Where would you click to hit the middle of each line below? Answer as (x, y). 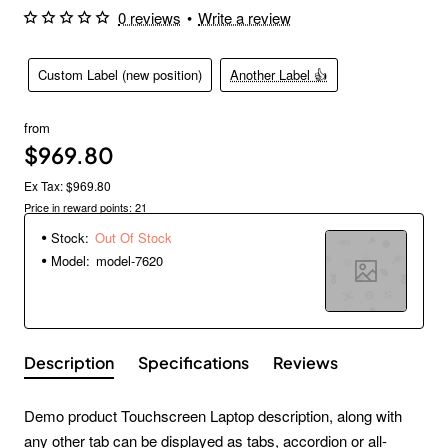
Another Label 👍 (279, 75)
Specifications (193, 362)
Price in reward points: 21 (85, 206)
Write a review (244, 18)
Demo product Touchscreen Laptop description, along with (213, 415)
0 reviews (149, 18)
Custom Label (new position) (120, 75)
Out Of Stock (133, 237)
